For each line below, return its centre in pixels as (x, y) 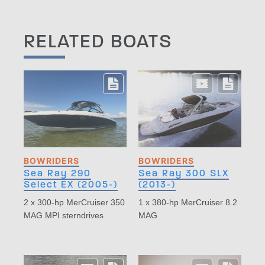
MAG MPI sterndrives (64, 216)
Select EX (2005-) (71, 185)
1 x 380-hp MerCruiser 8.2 (188, 203)
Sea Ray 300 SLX (184, 173)
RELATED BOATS (98, 41)
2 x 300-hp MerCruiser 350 (74, 203)
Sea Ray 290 (57, 173)
